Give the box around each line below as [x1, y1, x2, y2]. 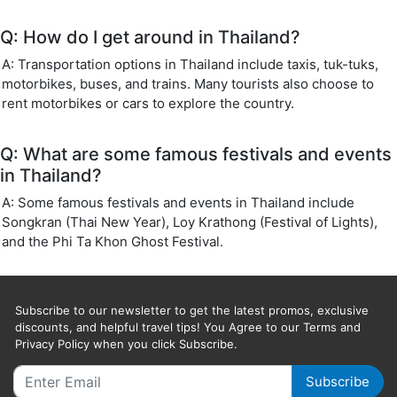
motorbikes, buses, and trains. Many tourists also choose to [2, 75, 374, 92]
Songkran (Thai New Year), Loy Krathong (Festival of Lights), [2, 214, 378, 230]
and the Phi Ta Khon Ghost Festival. [2, 233, 223, 250]
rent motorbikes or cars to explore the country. [2, 95, 294, 112]
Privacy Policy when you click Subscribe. [15, 337, 237, 351]
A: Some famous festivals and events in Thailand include [2, 194, 354, 211]
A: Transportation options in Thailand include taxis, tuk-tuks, [2, 56, 378, 73]
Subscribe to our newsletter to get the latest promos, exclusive [15, 303, 369, 317]
